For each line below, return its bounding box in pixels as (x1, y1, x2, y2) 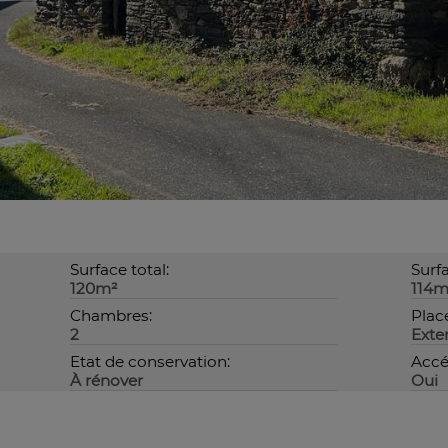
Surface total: (69, 260, 169, 279)
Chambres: (69, 306, 152, 325)
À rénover (69, 371, 143, 390)
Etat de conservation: (69, 352, 230, 371)
